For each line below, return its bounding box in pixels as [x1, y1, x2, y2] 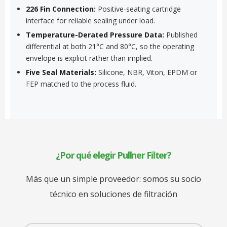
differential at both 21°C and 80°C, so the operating [25, 41, 194, 51]
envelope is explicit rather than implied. [25, 53, 153, 63]
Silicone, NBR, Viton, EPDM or [96, 67, 197, 77]
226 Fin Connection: [25, 4, 96, 14]
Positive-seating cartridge [95, 4, 181, 14]
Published [164, 29, 198, 40]
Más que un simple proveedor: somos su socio [26, 173, 201, 184]
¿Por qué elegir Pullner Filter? [56, 148, 171, 161]
